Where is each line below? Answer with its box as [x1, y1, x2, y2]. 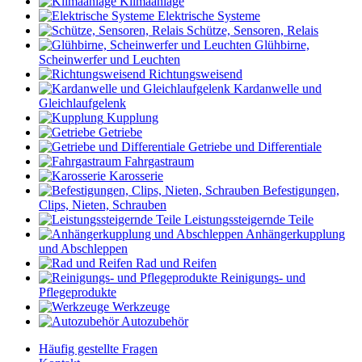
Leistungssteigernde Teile [184, 213, 314, 226]
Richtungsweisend [149, 67, 242, 81]
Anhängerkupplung [246, 227, 345, 241]
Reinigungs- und [221, 271, 305, 284]
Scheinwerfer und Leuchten [39, 53, 180, 66]
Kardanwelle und [234, 82, 322, 95]
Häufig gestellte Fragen [39, 342, 158, 356]
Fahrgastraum [124, 154, 194, 168]
